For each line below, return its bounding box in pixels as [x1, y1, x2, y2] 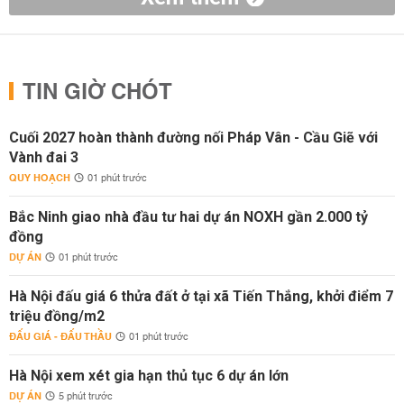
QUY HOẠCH [9, 169, 70, 188]
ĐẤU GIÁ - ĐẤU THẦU [9, 327, 112, 346]
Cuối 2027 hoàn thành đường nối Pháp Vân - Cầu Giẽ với [9, 129, 378, 146]
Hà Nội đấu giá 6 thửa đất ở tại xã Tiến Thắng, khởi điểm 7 [9, 288, 393, 305]
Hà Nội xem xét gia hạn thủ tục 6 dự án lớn [9, 367, 289, 384]
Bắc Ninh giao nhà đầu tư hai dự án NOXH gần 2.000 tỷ [9, 208, 368, 225]
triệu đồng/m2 [9, 308, 105, 325]
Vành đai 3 [9, 149, 78, 166]
